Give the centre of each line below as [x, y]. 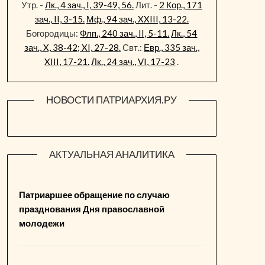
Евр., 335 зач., [171, 47]
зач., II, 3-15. [59, 19]
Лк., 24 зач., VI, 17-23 [133, 62]
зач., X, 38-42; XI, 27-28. [72, 47]
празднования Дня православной [92, 209]
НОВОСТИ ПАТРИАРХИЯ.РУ [112, 100]
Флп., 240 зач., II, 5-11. [125, 33]
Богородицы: [53, 33]
